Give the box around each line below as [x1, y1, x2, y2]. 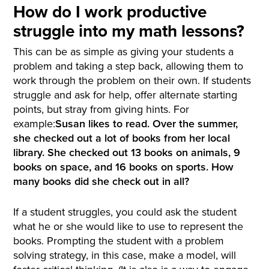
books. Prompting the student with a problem [13, 232, 225, 248]
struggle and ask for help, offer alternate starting [13, 86, 238, 102]
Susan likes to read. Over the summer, [55, 115, 238, 131]
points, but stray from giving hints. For [13, 101, 190, 116]
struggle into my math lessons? [13, 19, 245, 43]
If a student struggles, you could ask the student [13, 204, 237, 219]
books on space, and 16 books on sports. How [13, 159, 234, 174]
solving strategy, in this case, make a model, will [13, 247, 237, 262]
